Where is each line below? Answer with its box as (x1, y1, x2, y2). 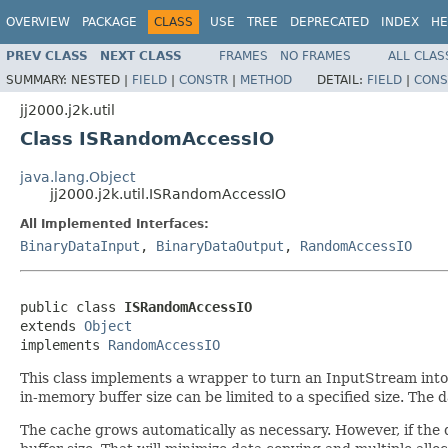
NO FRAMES (280, 48, 351, 63)
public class (20, 298, 124, 315)
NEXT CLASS (100, 48, 182, 63)
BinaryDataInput (20, 237, 140, 254)
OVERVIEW (6, 15, 70, 29)
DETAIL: (317, 72, 367, 87)
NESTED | (71, 72, 132, 87)
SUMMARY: (6, 72, 71, 87)
